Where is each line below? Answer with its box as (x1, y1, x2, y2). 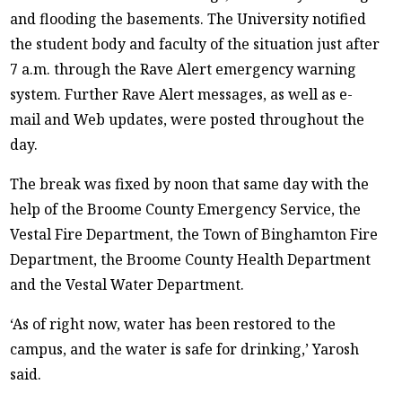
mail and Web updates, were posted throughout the (10, 109, 365, 129)
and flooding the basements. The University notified (10, 8, 367, 29)
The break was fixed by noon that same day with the (10, 173, 370, 194)
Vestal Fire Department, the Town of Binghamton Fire (10, 223, 379, 244)
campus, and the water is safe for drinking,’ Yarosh (10, 338, 360, 359)
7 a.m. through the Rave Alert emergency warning (10, 58, 357, 79)
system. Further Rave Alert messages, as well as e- (10, 83, 354, 104)
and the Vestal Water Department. (10, 274, 245, 294)
